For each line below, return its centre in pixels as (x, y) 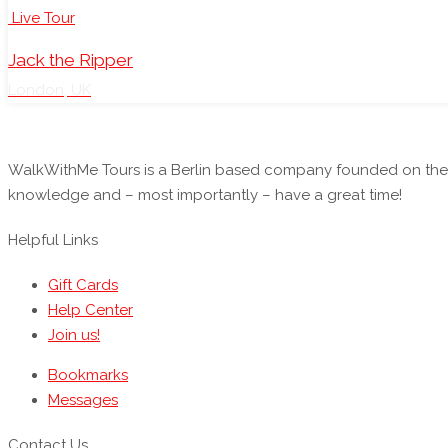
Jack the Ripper (70, 60)
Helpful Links (53, 239)
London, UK (49, 90)
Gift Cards (83, 284)
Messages (83, 399)
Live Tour (43, 17)
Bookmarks (88, 374)
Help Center (90, 309)
